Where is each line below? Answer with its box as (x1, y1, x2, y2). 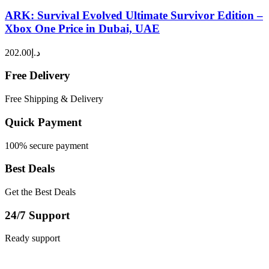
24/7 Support (5, 208, 70, 222)
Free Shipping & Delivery (5, 94, 103, 104)
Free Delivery (5, 69, 70, 82)
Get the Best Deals (5, 187, 76, 197)
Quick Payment (5, 115, 82, 128)
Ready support (5, 233, 60, 244)
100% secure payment (5, 140, 88, 151)
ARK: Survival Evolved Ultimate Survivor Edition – (5, 8, 263, 22)
